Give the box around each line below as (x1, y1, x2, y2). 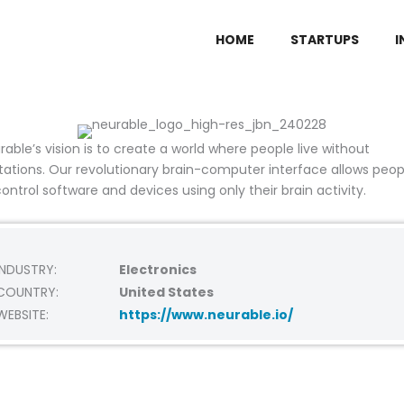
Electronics (119, 260, 197, 279)
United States (119, 282, 215, 301)
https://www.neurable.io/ (119, 305, 294, 324)
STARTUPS (289, 30, 359, 49)
